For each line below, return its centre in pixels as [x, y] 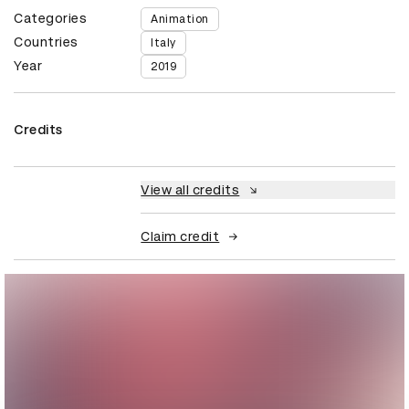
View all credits [190, 190]
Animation [180, 20]
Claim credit [180, 237]
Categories [50, 19]
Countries [46, 42]
